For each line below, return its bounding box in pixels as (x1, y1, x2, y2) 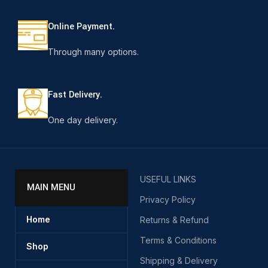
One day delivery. (48, 115, 118, 125)
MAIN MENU (27, 181, 76, 194)
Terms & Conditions (140, 235, 217, 245)
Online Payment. (48, 20, 115, 33)
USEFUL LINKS (140, 174, 196, 184)
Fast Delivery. (48, 89, 103, 101)
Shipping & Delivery (140, 255, 218, 266)
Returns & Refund (140, 215, 209, 225)
